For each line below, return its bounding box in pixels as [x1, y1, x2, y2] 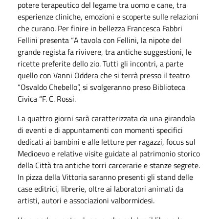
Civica [18, 92, 39, 105]
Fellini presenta [18, 34, 71, 46]
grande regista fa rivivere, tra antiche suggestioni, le [18, 45, 192, 58]
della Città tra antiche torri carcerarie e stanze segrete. [18, 159, 200, 171]
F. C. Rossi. [42, 92, 76, 105]
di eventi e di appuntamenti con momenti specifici [18, 124, 183, 136]
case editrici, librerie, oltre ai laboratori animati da [18, 182, 183, 195]
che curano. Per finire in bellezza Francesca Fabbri [18, 22, 182, 34]
